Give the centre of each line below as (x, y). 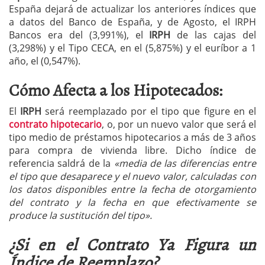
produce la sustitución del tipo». (80, 215)
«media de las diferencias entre (185, 163)
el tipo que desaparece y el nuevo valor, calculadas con (132, 176)
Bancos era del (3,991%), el (76, 35)
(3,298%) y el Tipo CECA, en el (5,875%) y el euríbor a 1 (132, 48)
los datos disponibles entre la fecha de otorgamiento (132, 189)
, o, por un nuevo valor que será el (179, 124)
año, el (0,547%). (45, 61)
